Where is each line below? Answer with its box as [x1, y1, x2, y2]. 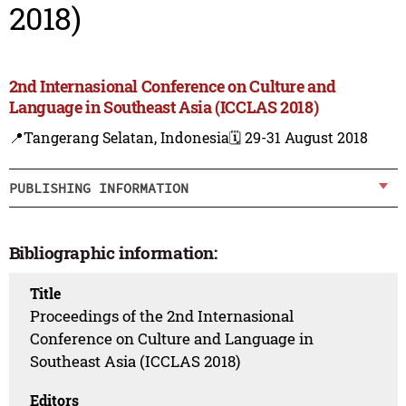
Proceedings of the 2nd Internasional [30, 304, 295, 326]
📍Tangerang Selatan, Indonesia [8, 128, 229, 148]
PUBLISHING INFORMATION [8, 179, 188, 197]
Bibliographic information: [8, 241, 217, 265]
